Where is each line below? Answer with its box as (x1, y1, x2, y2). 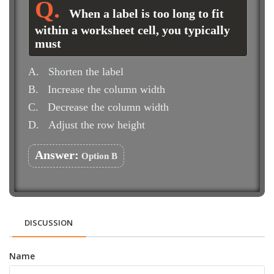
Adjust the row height (48, 119, 145, 131)
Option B (79, 151, 117, 161)
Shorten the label (48, 65, 124, 78)
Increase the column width (48, 83, 165, 95)
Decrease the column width (48, 101, 169, 113)
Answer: (35, 148, 79, 161)
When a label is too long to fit (69, 7, 224, 20)
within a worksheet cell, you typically (35, 23, 230, 37)
